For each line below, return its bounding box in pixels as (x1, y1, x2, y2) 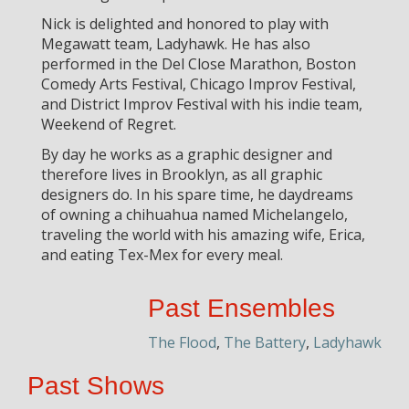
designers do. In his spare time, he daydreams (41, 184, 353, 205)
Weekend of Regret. (41, 114, 176, 135)
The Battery (224, 332, 306, 353)
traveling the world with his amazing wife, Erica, (41, 225, 365, 246)
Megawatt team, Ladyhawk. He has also (41, 34, 310, 55)
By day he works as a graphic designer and (41, 144, 332, 165)
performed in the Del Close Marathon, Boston (41, 54, 356, 75)
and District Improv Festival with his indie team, (41, 94, 362, 115)
